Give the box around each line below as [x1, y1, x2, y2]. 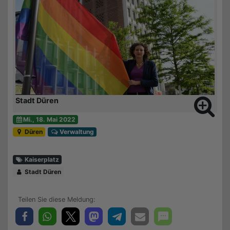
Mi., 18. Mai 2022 [23, 115, 76, 123]
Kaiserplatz [23, 155, 60, 163]
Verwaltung [58, 127, 94, 136]
